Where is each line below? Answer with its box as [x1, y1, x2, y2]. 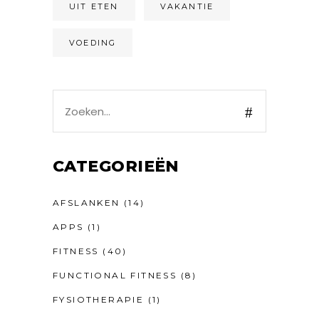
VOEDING [69, 38, 117, 48]
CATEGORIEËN [53, 157, 179, 177]
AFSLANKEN [53, 197, 120, 209]
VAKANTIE [159, 1, 214, 12]
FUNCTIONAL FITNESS [53, 270, 177, 281]
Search [52, 90, 89, 105]
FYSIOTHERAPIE [53, 294, 145, 305]
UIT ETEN [69, 1, 119, 12]
